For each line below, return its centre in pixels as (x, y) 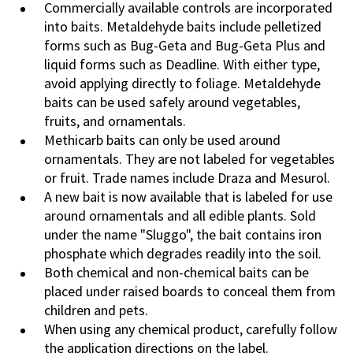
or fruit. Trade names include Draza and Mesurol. (187, 178)
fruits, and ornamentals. (115, 121)
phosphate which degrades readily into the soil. (183, 254)
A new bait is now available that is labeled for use (188, 197)
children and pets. (96, 310)
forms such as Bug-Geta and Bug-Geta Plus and (185, 46)
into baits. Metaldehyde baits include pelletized (183, 27)
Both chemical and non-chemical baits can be (176, 273)
